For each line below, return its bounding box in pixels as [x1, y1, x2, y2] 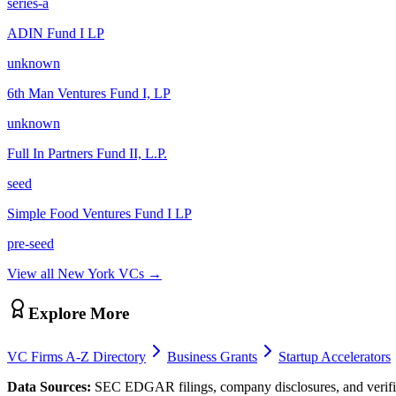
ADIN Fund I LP [7, 25, 104, 41]
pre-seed [7, 235, 54, 251]
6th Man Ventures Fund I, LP [7, 85, 171, 101]
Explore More [28, 304, 129, 324]
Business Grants [167, 349, 257, 365]
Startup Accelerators [278, 349, 391, 365]
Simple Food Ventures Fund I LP [7, 205, 192, 221]
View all [7, 265, 57, 281]
